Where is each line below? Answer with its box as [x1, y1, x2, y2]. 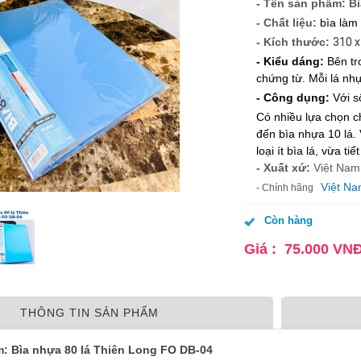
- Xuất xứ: [256, 161, 313, 174]
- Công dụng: [256, 91, 333, 104]
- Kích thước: [256, 35, 330, 48]
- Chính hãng [256, 182, 318, 193]
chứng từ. [256, 72, 309, 85]
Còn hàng [264, 214, 313, 226]
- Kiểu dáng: [256, 55, 327, 68]
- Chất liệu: [256, 16, 317, 29]
